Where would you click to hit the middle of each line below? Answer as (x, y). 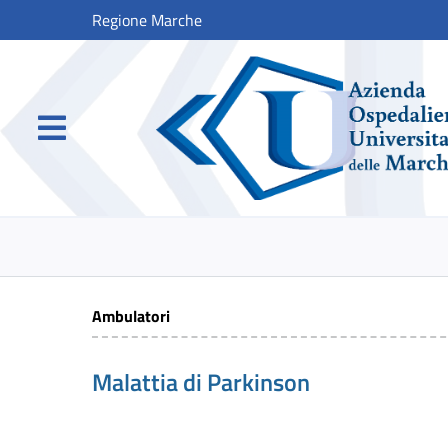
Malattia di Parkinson (201, 382)
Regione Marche (147, 20)
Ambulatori (131, 316)
